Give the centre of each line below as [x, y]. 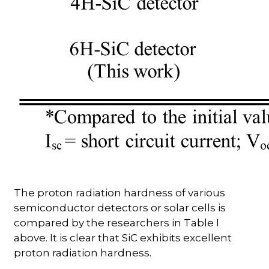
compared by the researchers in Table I [117, 223]
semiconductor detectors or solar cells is [120, 208]
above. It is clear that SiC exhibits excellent [123, 238]
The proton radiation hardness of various [120, 193]
